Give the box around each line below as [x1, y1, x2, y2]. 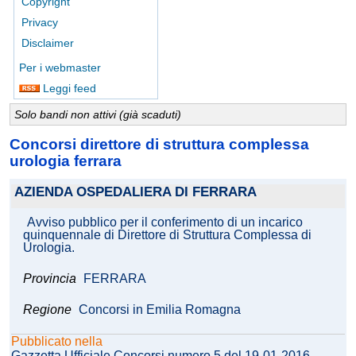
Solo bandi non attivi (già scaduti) [14, 108, 181, 121]
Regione [23, 303, 72, 317]
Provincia [23, 272, 79, 286]
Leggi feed [40, 82, 96, 95]
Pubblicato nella [11, 335, 103, 349]
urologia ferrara [10, 152, 122, 169]
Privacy [21, 16, 58, 29]
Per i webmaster [19, 61, 101, 74]
